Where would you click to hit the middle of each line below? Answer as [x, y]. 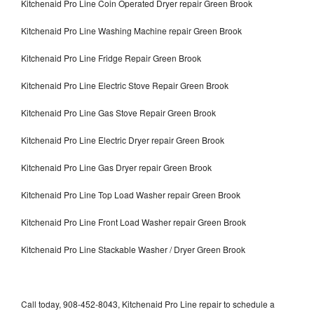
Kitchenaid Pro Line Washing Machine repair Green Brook [131, 30]
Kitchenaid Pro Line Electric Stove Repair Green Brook [125, 85]
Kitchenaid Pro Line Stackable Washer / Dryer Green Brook [133, 249]
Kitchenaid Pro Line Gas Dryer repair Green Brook [116, 167]
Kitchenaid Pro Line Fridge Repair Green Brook [111, 57]
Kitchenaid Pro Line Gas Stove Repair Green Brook [118, 112]
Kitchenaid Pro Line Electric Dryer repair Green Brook [123, 139]
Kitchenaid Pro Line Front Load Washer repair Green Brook [134, 221]
